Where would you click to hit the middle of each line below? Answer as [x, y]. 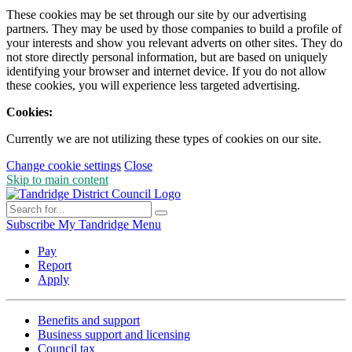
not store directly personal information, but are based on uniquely [167, 57]
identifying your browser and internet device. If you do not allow [167, 71]
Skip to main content [57, 180]
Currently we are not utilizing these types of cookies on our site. [164, 139]
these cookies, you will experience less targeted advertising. [153, 86]
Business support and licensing [114, 335]
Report [55, 266]
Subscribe [31, 225]
